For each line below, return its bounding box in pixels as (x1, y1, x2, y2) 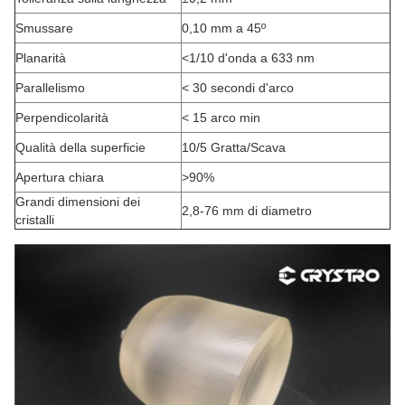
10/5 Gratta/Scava (182, 140, 286, 155)
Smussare (15, 21, 73, 35)
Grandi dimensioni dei (15, 194, 140, 209)
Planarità (15, 51, 66, 65)
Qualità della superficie (15, 140, 146, 155)
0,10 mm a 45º (182, 21, 266, 35)
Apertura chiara (15, 170, 104, 184)
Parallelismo (15, 80, 85, 95)
